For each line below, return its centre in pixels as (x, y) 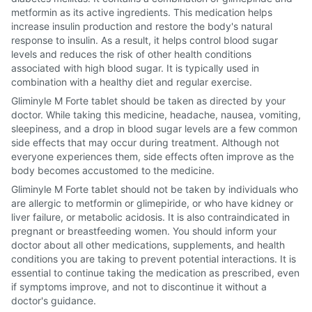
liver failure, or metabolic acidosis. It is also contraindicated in (150, 217)
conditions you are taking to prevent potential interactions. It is (154, 259)
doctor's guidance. (54, 301)
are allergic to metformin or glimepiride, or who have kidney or (152, 203)
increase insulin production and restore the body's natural (142, 26)
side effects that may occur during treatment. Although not (145, 142)
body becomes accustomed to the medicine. (113, 170)
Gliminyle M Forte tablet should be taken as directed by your (148, 101)
